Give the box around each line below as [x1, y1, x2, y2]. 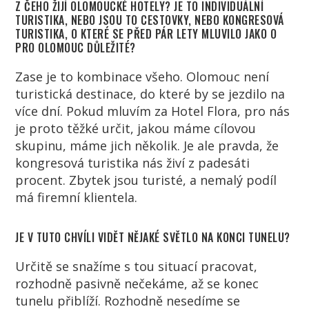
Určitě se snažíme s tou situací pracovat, [15, 257, 258, 275]
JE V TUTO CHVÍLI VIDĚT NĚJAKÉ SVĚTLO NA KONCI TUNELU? [15, 228, 290, 246]
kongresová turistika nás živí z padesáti [15, 154, 250, 171]
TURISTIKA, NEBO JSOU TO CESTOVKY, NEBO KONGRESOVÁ [15, 11, 284, 28]
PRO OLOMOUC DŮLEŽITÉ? [15, 39, 136, 56]
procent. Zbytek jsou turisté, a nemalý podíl [15, 171, 277, 188]
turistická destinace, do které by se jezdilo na [15, 85, 286, 102]
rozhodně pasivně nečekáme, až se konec [15, 275, 259, 292]
